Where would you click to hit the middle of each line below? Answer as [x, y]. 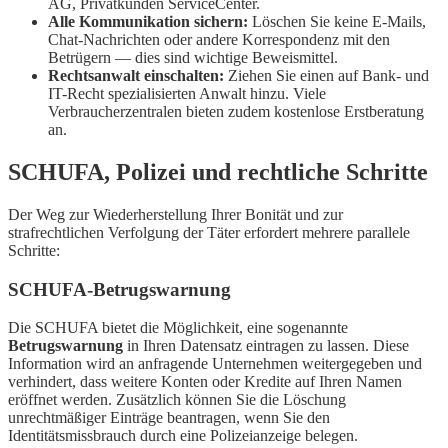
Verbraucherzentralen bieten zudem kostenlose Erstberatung [236, 112]
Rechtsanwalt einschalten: [136, 76]
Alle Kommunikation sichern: [148, 22]
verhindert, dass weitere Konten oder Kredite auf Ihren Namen [205, 382]
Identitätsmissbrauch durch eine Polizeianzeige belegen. [183, 436]
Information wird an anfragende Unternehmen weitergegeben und [215, 364]
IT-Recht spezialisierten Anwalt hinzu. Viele [187, 94]
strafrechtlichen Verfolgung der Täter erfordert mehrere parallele [209, 232]
